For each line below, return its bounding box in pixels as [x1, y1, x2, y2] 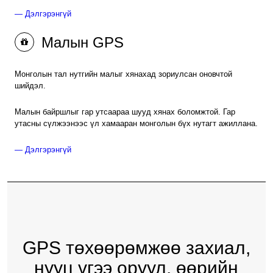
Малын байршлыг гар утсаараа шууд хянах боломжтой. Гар [14, 107, 235, 116]
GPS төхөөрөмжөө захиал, [22, 238, 250, 258]
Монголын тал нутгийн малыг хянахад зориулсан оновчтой [14, 69, 232, 79]
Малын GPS [37, 34, 124, 51]
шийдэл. [14, 80, 46, 90]
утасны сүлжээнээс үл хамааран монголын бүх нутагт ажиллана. [14, 118, 258, 128]
